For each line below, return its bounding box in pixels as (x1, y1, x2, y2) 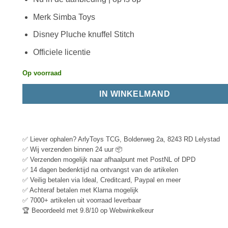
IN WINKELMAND (99, 89, 170, 98)
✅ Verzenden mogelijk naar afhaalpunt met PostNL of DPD (22, 156, 195, 164)
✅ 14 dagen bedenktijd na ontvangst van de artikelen (22, 166, 178, 174)
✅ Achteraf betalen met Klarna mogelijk (22, 186, 138, 194)
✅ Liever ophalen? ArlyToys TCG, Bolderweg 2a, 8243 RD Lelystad (22, 135, 220, 144)
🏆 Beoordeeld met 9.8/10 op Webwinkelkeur (22, 207, 154, 215)
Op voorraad (22, 69, 62, 77)
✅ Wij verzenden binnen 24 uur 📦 (22, 146, 123, 154)
